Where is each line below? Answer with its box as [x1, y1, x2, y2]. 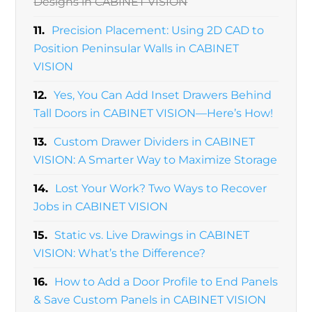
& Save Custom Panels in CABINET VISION [33, 293, 267, 307]
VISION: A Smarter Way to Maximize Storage [33, 153, 278, 167]
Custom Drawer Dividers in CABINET [54, 135, 256, 149]
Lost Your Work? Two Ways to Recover [55, 182, 267, 196]
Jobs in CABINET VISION [33, 200, 169, 214]
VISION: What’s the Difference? [33, 247, 206, 260]
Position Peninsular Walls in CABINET [33, 42, 240, 56]
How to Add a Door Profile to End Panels [54, 275, 279, 289]
